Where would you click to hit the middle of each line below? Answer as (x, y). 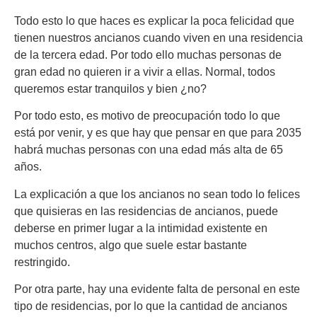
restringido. (42, 262)
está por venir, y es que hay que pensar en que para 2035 (158, 133)
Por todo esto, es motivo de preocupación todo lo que (147, 116)
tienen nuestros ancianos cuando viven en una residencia (158, 38)
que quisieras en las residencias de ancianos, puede (146, 211)
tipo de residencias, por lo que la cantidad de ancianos (151, 306)
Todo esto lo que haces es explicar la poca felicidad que (154, 21)
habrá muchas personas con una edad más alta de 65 (149, 150)
